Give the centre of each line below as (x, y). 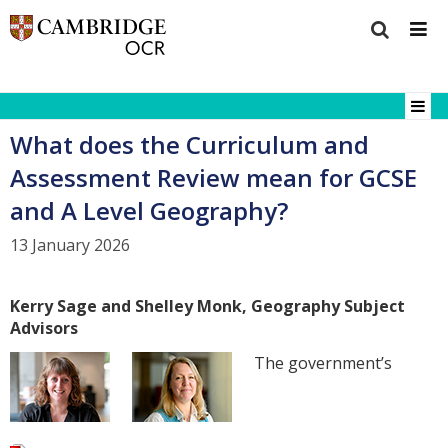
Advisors (44, 327)
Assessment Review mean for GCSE (213, 177)
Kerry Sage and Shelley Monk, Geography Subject (207, 305)
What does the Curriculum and (189, 144)
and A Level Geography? (149, 210)
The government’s (323, 362)
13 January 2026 (70, 245)
